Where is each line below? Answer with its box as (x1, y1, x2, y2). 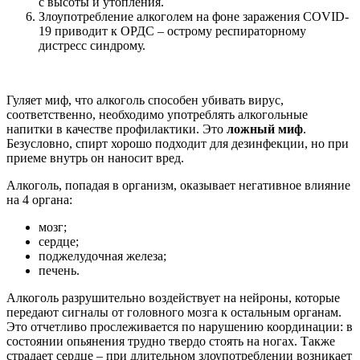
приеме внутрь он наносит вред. (6, 150, 184, 165)
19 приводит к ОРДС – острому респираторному (39, 23, 306, 38)
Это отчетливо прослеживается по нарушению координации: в (6, 319, 353, 333)
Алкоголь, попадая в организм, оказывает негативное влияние (6, 178, 350, 192)
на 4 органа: (6, 192, 72, 207)
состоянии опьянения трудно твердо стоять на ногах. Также (6, 333, 335, 348)
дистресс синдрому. (39, 38, 145, 52)
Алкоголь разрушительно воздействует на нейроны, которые (6, 290, 340, 305)
